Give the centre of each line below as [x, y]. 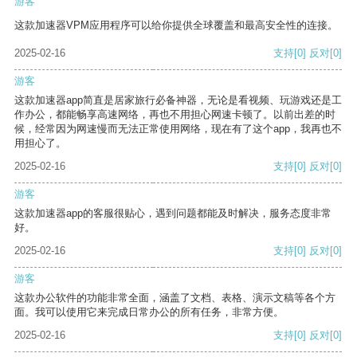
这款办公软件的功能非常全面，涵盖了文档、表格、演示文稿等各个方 [175, 298]
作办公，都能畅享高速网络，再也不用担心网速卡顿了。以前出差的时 [175, 115]
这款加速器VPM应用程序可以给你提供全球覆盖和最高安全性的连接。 [176, 25]
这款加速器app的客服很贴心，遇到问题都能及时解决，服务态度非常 [173, 214]
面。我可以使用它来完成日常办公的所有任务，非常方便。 [149, 312]
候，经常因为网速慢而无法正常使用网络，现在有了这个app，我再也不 [178, 129]
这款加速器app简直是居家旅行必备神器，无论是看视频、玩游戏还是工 [178, 100]
